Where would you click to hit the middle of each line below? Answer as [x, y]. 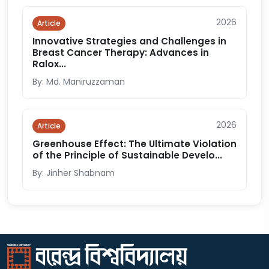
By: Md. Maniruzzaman [79, 82]
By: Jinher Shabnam [74, 173]
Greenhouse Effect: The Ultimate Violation [134, 144]
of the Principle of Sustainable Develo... [127, 155]
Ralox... [49, 64]
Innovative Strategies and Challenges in [129, 41]
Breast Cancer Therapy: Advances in [121, 53]
